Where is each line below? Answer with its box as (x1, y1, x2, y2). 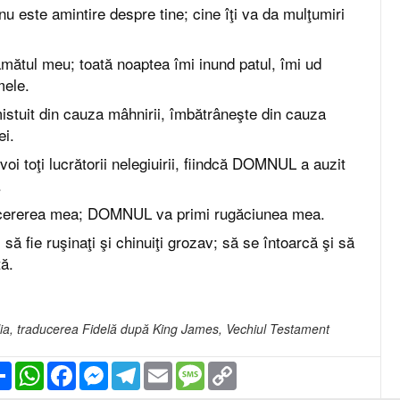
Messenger (107, 360, 171, 378)
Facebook (75, 360, 132, 378)
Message (204, 360, 256, 378)
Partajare (11, 360, 63, 378)
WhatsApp (43, 360, 102, 378)
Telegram (139, 360, 194, 378)
